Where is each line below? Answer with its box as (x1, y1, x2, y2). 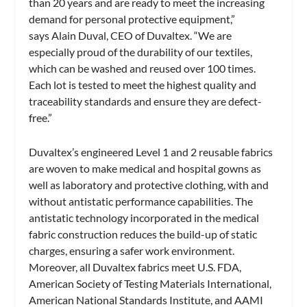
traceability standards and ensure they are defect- (29, 95, 262, 108)
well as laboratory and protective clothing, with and (29, 177, 269, 191)
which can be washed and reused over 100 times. (29, 62, 256, 75)
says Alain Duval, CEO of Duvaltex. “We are (29, 29, 232, 42)
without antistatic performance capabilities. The (29, 194, 254, 208)
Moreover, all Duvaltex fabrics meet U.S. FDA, (29, 260, 242, 273)
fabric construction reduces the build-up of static (29, 227, 258, 241)
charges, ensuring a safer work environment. (29, 243, 235, 257)
